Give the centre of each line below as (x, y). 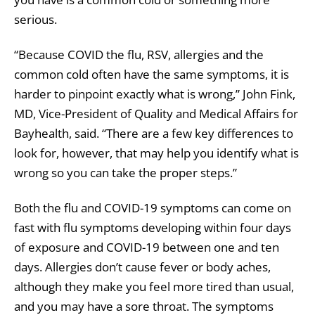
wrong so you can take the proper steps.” (126, 172)
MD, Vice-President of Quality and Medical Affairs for (156, 113)
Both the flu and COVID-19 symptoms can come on (153, 207)
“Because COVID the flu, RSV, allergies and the (139, 54)
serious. (36, 19)
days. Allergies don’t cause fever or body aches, (142, 266)
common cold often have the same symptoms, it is (152, 74)
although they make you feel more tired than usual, (154, 286)
